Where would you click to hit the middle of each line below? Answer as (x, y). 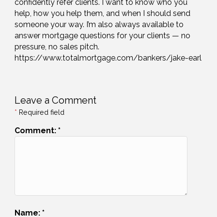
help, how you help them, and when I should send (102, 14)
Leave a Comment (55, 101)
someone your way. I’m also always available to (99, 25)
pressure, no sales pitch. (57, 47)
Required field (41, 112)
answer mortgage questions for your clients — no (102, 36)
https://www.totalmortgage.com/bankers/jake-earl (108, 58)
